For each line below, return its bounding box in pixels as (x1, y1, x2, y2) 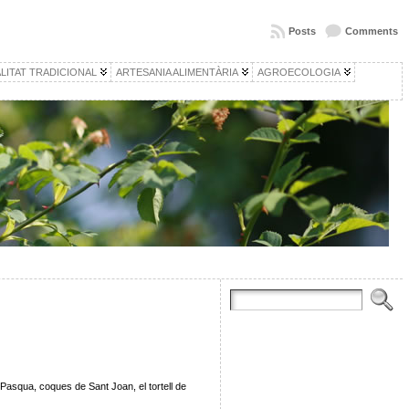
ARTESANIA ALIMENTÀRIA (115, 67, 238, 78)
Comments (344, 26, 398, 37)
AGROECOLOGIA (257, 67, 341, 78)
